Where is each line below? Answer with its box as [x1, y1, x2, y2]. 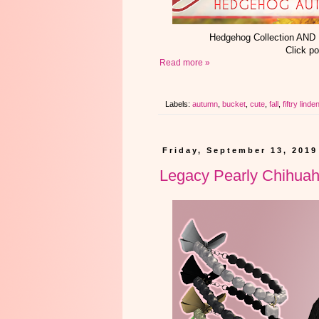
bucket [222, 99, 246, 108]
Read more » [159, 57, 210, 68]
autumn [192, 99, 218, 108]
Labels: [165, 99, 192, 108]
